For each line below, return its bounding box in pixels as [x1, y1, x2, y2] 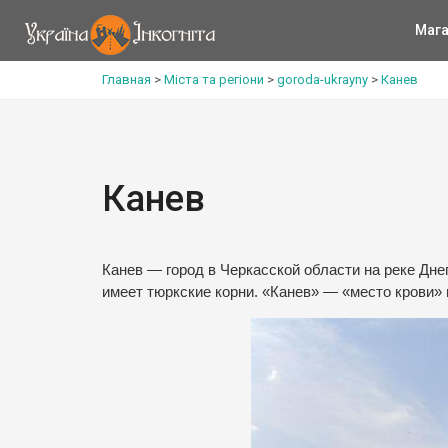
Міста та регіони [164, 72, 264, 87]
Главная [102, 72, 151, 87]
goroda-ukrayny [277, 72, 368, 87]
